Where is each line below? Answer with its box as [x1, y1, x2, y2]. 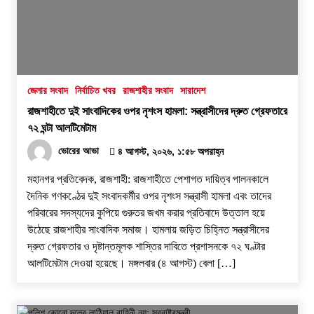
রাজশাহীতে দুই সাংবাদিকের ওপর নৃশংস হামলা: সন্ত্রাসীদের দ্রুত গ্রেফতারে [27, 104, 287, 117]
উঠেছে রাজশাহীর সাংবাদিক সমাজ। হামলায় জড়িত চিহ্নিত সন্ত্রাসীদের [27, 223, 269, 235]
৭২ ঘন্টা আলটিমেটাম [27, 121, 96, 134]
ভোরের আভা [57, 145, 99, 156]
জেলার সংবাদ [27, 84, 68, 96]
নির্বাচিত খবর [74, 84, 116, 96]
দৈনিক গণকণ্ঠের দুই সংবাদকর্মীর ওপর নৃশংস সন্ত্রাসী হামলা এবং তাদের [27, 189, 271, 202]
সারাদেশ [179, 84, 205, 96]
